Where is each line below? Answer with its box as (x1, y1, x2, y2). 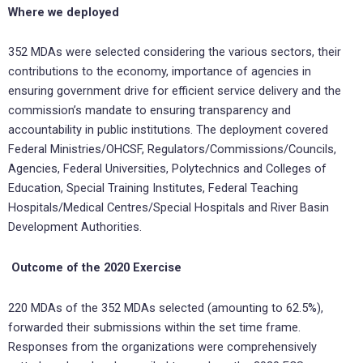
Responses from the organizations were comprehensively (8, 339, 317, 354)
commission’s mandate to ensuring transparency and (8, 103, 291, 118)
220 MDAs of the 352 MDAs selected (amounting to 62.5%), (8, 300, 323, 315)
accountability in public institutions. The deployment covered (8, 122, 328, 138)
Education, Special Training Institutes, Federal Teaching (8, 181, 298, 196)
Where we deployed (8, 4, 122, 19)
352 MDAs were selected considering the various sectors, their (8, 45, 341, 60)
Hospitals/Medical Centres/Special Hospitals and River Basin (8, 200, 329, 216)
